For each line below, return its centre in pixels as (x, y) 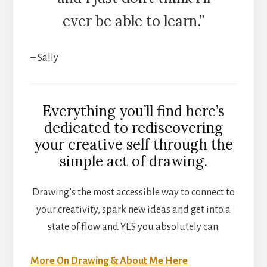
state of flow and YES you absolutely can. (133, 227)
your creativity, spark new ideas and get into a (133, 210)
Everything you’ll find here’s (133, 111)
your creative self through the (133, 145)
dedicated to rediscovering (133, 128)
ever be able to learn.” (133, 21)
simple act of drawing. (133, 162)
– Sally (44, 58)
